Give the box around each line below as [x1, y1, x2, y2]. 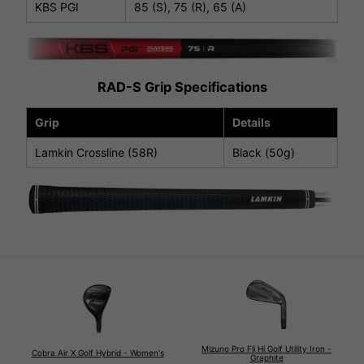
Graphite [249, 352, 284, 362]
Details [232, 115, 271, 129]
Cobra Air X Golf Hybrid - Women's [31, 348, 164, 358]
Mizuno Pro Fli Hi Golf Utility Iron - [201, 343, 331, 353]
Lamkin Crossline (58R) [35, 145, 158, 159]
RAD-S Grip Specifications [97, 78, 267, 95]
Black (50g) [232, 145, 295, 159]
